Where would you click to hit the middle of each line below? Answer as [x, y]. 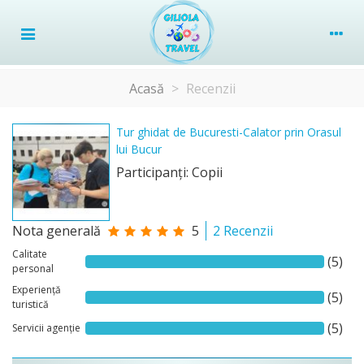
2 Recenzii [243, 231]
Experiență [37, 290]
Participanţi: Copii [169, 172]
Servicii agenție [46, 328]
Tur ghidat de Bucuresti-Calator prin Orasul [229, 132]
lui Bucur [139, 149]
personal [33, 269]
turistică [30, 304]
